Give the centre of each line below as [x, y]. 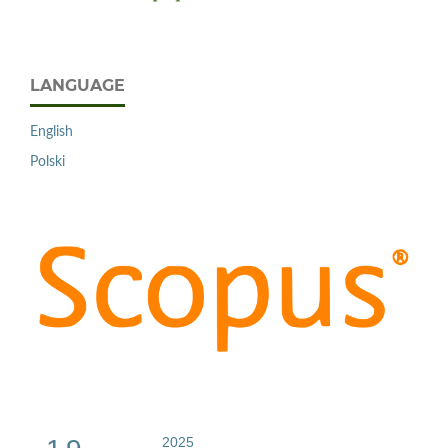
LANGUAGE [77, 85]
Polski [47, 161]
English [51, 131]
